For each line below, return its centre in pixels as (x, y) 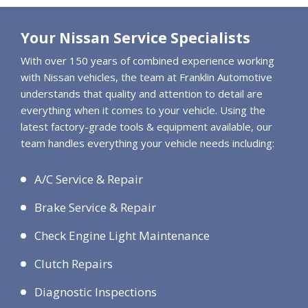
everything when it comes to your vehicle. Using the (143, 110)
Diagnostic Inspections (96, 292)
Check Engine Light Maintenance (122, 236)
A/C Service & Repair (89, 179)
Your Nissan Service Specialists (135, 38)
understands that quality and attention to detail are (142, 94)
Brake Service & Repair (95, 208)
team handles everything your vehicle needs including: (147, 143)
